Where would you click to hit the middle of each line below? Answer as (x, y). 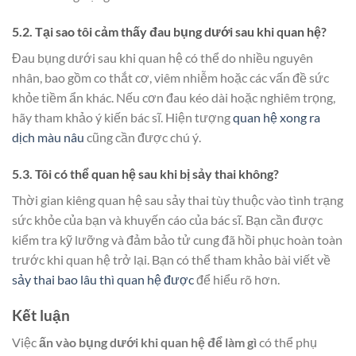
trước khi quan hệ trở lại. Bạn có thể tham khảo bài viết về (171, 260)
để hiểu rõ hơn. (237, 280)
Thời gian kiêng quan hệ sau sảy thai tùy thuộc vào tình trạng (178, 200)
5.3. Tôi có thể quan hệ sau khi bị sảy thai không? (145, 174)
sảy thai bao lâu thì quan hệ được (103, 280)
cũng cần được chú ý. (143, 137)
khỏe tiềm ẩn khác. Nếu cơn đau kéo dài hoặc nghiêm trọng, (174, 98)
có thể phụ (287, 342)
